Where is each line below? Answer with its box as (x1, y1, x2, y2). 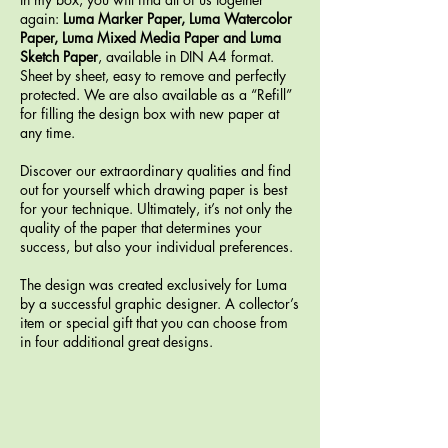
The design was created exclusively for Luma (20, 275, 287, 294)
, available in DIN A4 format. (98, 47, 274, 66)
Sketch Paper (20, 47, 98, 66)
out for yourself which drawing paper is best (20, 180, 287, 199)
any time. (20, 123, 75, 142)
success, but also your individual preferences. (20, 237, 293, 256)
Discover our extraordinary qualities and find (20, 161, 291, 180)
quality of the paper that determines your (20, 218, 262, 237)
